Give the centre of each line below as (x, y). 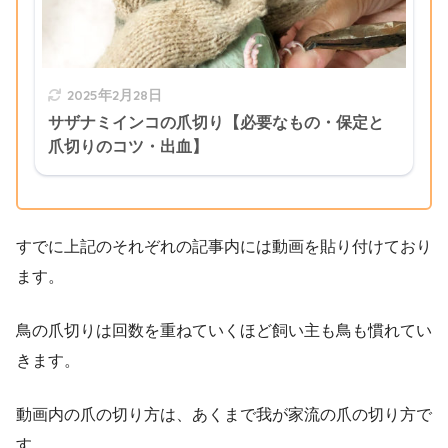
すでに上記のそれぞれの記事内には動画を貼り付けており (224, 247)
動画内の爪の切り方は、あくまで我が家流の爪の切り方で (224, 415)
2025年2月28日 (115, 95)
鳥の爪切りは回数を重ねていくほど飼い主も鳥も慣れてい (224, 331)
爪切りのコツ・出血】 (128, 147)
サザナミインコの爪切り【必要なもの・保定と (216, 123)
